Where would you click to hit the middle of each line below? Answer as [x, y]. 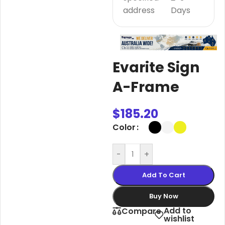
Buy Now [163, 196]
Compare [141, 211]
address [139, 10]
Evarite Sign [156, 68]
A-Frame [146, 87]
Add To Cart [163, 175]
